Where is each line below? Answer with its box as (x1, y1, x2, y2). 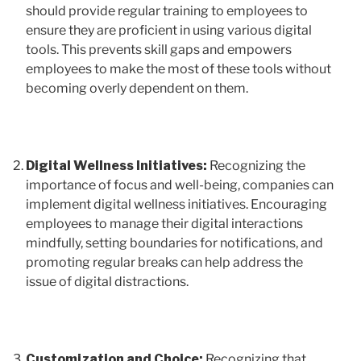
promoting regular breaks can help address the (26, 254, 303, 270)
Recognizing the (210, 157, 305, 173)
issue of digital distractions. (26, 273, 189, 289)
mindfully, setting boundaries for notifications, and (26, 234, 323, 251)
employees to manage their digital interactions (26, 215, 303, 231)
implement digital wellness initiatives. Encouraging (26, 196, 327, 212)
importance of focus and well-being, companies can (26, 176, 334, 193)
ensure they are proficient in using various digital (26, 22, 312, 38)
